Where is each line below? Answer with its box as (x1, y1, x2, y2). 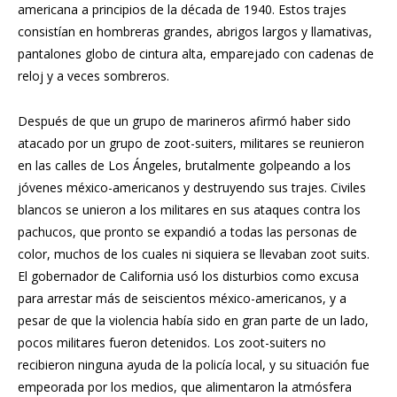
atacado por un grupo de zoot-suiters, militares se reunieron (18, 134, 364, 152)
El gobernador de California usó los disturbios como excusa (18, 267, 359, 284)
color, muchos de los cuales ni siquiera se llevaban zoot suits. (18, 245, 370, 262)
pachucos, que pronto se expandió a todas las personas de (18, 222, 357, 240)
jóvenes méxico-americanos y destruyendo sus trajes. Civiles (18, 178, 366, 196)
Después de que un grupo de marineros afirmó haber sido (18, 112, 351, 129)
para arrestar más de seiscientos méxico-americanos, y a (18, 289, 346, 307)
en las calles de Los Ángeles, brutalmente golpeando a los (18, 156, 351, 174)
